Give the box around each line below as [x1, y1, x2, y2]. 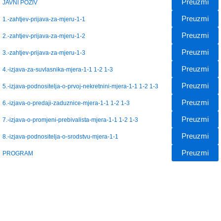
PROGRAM [2, 149, 33, 156]
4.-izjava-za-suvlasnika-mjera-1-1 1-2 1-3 [2, 66, 113, 73]
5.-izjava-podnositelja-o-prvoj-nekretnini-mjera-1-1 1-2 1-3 [2, 82, 158, 89]
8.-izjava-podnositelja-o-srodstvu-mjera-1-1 [2, 133, 118, 140]
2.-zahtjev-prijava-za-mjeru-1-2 [2, 32, 85, 39]
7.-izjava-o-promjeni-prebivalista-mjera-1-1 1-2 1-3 [2, 116, 138, 123]
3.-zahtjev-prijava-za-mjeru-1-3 [2, 49, 85, 56]
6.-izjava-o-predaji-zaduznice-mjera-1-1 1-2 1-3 [2, 99, 130, 106]
